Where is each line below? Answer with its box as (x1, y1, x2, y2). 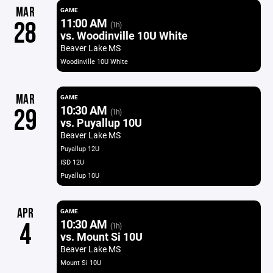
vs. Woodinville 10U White (60, 28, 188, 43)
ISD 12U (60, 157, 84, 166)
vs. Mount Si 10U (60, 229, 143, 244)
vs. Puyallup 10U (60, 115, 142, 130)
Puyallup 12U (60, 144, 99, 153)
